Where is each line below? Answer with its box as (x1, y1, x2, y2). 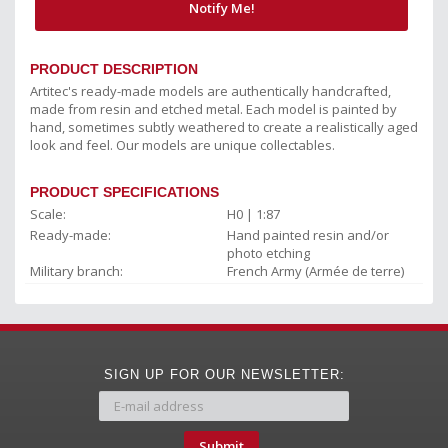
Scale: (30, 204, 66, 223)
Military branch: (30, 261, 123, 280)
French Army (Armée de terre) (226, 261, 404, 280)
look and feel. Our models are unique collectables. (30, 135, 335, 154)
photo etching (226, 243, 310, 262)
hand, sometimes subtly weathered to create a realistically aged (30, 117, 418, 136)
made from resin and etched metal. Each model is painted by (30, 99, 397, 118)
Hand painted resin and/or (226, 225, 389, 244)
